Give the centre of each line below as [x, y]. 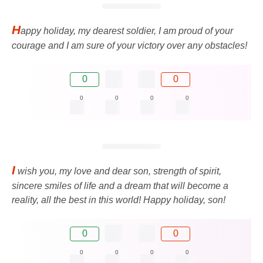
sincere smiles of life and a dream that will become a [120, 186]
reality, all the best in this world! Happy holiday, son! [119, 200]
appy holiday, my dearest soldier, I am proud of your [127, 31]
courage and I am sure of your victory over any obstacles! [129, 46]
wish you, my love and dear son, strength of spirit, [118, 171]
